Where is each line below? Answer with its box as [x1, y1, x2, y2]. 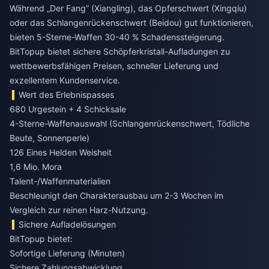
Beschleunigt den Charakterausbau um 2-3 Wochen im [10, 190, 223, 201]
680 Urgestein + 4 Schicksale [10, 103, 126, 114]
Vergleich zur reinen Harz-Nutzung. [10, 204, 148, 215]
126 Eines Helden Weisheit [10, 147, 112, 157]
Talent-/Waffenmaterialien [10, 175, 110, 186]
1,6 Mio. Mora [10, 161, 62, 172]
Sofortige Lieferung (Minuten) [10, 247, 125, 258]
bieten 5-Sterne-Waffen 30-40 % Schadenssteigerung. [10, 31, 225, 42]
